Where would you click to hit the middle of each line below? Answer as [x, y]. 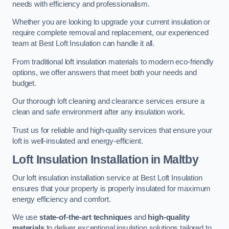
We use [26, 217]
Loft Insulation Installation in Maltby [106, 160]
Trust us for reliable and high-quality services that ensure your [112, 130]
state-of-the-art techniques [86, 217]
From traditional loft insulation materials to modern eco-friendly [113, 62]
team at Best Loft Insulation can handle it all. [84, 44]
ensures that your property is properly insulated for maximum [112, 188]
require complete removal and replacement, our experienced [110, 33]
